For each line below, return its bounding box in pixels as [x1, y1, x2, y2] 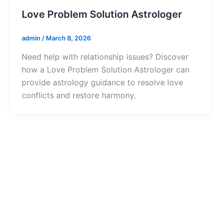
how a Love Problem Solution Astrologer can [22, 64, 189, 74]
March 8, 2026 [46, 34, 91, 42]
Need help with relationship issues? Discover [22, 51, 188, 62]
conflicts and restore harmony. [22, 90, 136, 100]
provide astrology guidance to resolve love [22, 77, 183, 87]
